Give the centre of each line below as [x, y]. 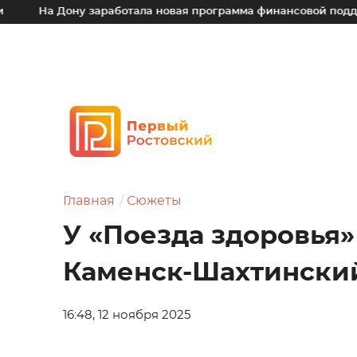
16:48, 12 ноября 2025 [127, 315]
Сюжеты [154, 201]
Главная [89, 201]
